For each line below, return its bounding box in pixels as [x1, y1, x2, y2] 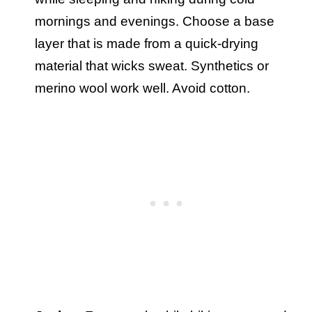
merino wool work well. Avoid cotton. [35, 81, 253, 96]
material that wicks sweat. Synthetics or [35, 58, 269, 74]
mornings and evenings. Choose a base [35, 14, 274, 29]
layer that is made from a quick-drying [35, 36, 258, 52]
